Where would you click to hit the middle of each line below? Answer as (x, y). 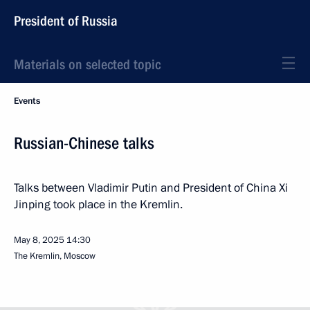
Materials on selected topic (87, 64)
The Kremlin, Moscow (55, 256)
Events (27, 101)
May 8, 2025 (39, 240)
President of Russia (66, 21)
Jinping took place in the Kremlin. (98, 204)
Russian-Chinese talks (84, 143)
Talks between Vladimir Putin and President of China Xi (151, 188)
